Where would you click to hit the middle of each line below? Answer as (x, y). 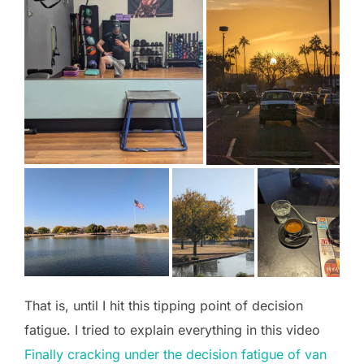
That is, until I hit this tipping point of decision (164, 305)
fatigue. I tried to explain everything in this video (172, 329)
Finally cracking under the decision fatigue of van (175, 354)
